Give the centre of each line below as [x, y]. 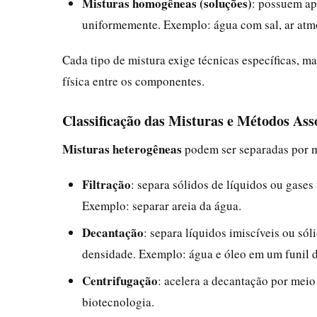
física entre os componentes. [133, 81]
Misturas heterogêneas [122, 149]
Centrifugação [120, 280]
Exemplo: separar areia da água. [162, 205]
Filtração [106, 184]
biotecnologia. [118, 301]
